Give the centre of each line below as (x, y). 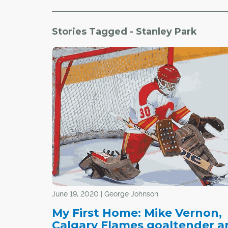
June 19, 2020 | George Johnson (105, 194)
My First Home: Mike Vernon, (137, 213)
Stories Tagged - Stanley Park (124, 32)
